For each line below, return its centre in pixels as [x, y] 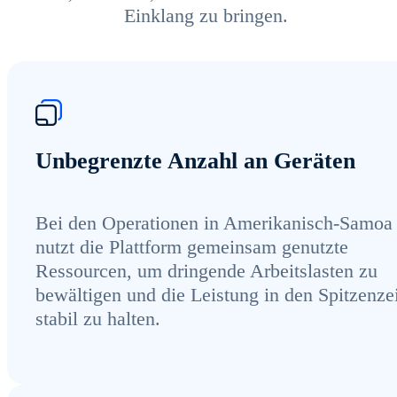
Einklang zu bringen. [206, 15]
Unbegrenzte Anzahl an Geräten [195, 160]
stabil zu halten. [98, 319]
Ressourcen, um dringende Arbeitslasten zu [206, 271]
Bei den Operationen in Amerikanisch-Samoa [214, 223]
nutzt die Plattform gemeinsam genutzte [192, 247]
